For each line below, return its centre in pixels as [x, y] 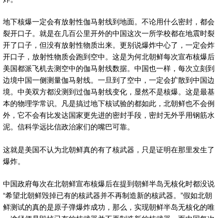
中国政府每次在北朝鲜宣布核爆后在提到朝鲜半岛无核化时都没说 [109, 183]
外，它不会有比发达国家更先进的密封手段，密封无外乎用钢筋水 [109, 115]
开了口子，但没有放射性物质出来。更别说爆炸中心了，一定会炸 [109, 45]
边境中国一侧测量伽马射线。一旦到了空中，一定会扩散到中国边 [109, 80]
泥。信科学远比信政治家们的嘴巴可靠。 [69, 127]
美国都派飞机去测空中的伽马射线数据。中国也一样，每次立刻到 [109, 68]
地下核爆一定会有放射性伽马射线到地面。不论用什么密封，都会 [109, 21]
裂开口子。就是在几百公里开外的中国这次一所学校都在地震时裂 [109, 33]
